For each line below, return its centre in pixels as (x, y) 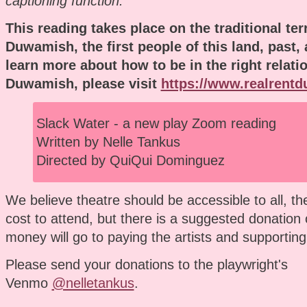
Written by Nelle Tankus (108, 142)
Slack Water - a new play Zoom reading (156, 123)
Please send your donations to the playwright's (146, 264)
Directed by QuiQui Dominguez (130, 160)
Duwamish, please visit (81, 83)
